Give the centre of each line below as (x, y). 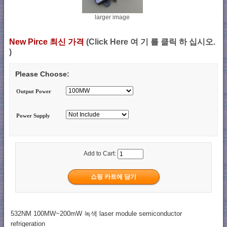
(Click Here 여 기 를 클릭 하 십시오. (151, 42)
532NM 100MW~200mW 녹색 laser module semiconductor (96, 213)
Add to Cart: (101, 154)
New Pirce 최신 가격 (48, 42)
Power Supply (33, 115)
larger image (112, 17)
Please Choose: (42, 74)
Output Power (34, 91)
